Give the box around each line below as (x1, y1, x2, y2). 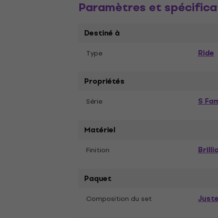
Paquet (84, 172, 112, 184)
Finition (86, 144, 110, 156)
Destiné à (84, 27, 120, 39)
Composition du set (86, 193, 152, 204)
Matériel (84, 124, 116, 136)
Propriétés (84, 75, 125, 87)
